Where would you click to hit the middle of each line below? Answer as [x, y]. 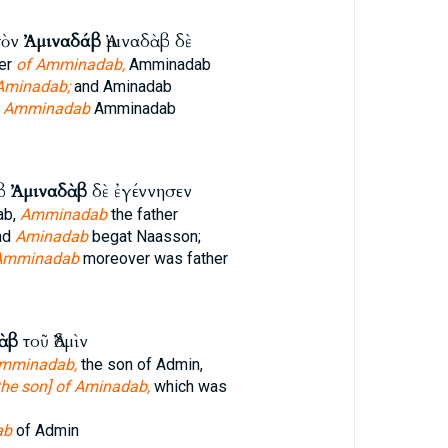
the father [142, 214]
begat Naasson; [144, 236]
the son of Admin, [139, 364]
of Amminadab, [70, 64]
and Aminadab [120, 86]
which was [188, 386]
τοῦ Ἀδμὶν [52, 341]
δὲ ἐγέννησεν [139, 191]
